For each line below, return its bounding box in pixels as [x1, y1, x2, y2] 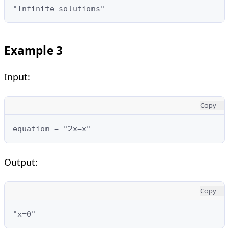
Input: [4, 70, 30, 83]
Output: [4, 155, 38, 168]
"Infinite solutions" [13, 4, 105, 13]
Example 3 [4, 42, 63, 58]
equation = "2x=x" [13, 124, 91, 133]
